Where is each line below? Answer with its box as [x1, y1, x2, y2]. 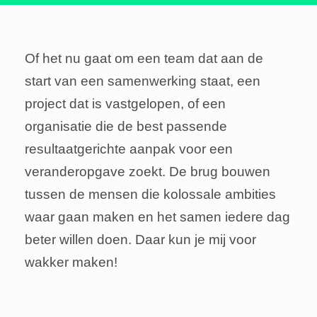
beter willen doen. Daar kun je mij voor [25, 232, 256, 248]
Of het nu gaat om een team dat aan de [25, 51, 263, 67]
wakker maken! [25, 255, 117, 270]
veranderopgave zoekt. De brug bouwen [25, 164, 270, 180]
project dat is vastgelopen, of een [25, 96, 226, 112]
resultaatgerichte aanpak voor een [25, 142, 233, 157]
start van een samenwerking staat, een [25, 74, 260, 89]
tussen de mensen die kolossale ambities [25, 187, 276, 202]
